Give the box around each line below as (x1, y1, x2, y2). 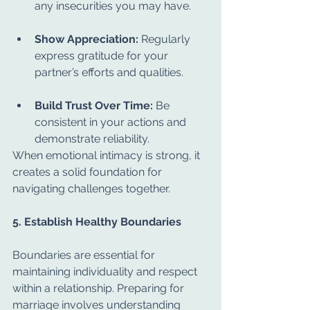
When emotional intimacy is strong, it (12, 149, 203, 162)
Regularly (138, 33, 193, 46)
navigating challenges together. (12, 182, 170, 195)
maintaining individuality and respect (12, 265, 200, 278)
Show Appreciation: (35, 33, 138, 46)
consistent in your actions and (35, 116, 189, 129)
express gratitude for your (35, 49, 171, 62)
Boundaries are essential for (12, 248, 158, 262)
